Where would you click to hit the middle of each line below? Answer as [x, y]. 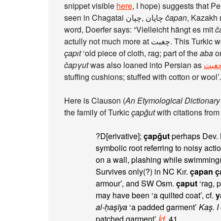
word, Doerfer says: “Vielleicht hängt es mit [140, 29]
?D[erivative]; [120, 136]
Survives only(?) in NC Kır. [143, 171]
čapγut [76, 65]
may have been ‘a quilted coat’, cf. [156, 195]
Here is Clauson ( [95, 100]
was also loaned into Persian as [146, 65]
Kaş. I [209, 207]
